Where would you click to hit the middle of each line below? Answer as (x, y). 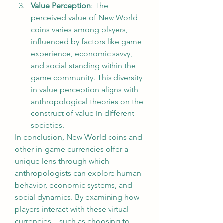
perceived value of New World (84, 18)
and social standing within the (83, 65)
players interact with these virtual (72, 209)
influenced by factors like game (86, 42)
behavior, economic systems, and (74, 185)
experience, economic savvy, (82, 54)
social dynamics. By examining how (77, 197)
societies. (48, 125)
